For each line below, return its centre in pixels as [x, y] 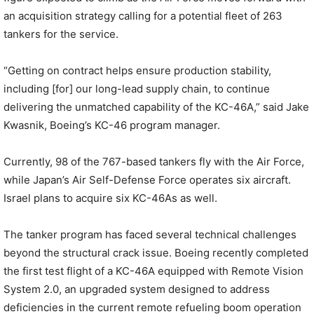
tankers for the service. [61, 34]
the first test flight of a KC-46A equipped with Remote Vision [153, 271]
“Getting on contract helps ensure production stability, [137, 70]
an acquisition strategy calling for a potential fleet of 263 [143, 16]
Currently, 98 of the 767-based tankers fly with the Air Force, [154, 162]
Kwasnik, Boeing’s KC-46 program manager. [112, 125]
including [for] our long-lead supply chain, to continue [137, 89]
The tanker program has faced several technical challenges [150, 234]
